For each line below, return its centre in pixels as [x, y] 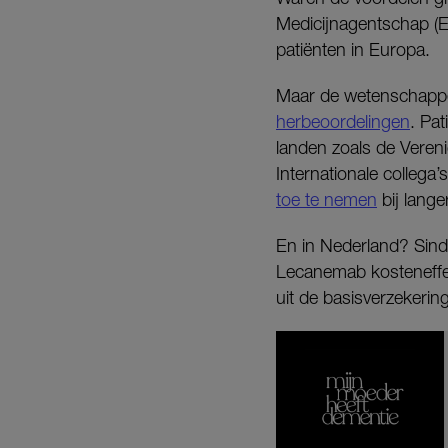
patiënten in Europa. [353, 49]
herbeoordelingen [343, 121]
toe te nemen [326, 199]
